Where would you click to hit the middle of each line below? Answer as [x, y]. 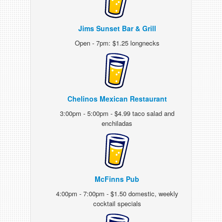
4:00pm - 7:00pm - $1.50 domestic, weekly [117, 194]
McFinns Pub [117, 179]
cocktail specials [117, 203]
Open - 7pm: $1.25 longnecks [117, 43]
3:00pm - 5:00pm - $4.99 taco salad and [117, 113]
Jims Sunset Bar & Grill [117, 28]
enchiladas [117, 123]
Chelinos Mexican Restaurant [117, 99]
